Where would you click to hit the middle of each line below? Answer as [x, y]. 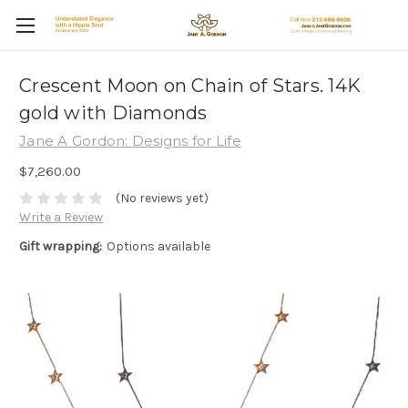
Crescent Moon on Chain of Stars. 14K [190, 86]
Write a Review [61, 218]
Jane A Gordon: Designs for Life [130, 141]
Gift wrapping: [61, 247]
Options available [158, 247]
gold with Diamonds [113, 113]
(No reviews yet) [162, 199]
